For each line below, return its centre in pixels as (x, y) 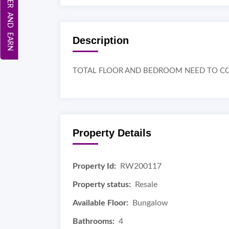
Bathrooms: (94, 221)
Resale (146, 185)
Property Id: (94, 166)
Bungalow (150, 203)
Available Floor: (100, 203)
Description (101, 40)
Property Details (112, 133)
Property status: (102, 185)
